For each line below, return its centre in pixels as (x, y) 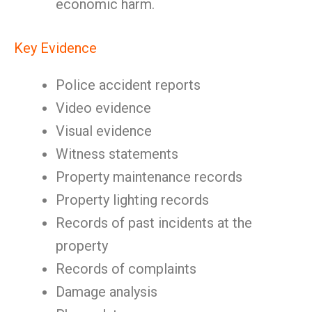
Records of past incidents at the (154, 223)
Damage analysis (107, 292)
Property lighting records (132, 200)
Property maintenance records (149, 177)
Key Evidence (55, 48)
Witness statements (117, 154)
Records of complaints (126, 269)
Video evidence (103, 108)
